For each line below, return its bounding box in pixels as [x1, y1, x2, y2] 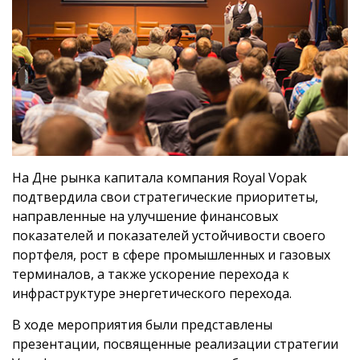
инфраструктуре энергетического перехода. [12, 284, 292, 302]
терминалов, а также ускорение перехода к [12, 264, 289, 283]
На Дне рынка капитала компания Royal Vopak [12, 168, 307, 186]
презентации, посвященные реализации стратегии [12, 334, 338, 353]
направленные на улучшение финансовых [12, 207, 278, 225]
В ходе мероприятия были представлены [12, 315, 272, 333]
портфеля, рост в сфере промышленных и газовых [12, 245, 330, 264]
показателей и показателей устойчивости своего [12, 226, 325, 244]
